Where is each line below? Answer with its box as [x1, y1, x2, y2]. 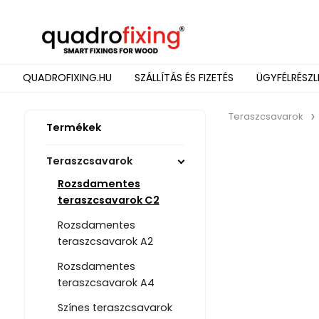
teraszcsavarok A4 [57, 276, 155, 291]
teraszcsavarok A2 [57, 234, 153, 249]
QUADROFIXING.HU [23, 70, 112, 85]
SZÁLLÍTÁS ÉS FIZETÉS [135, 70, 234, 85]
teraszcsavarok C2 [57, 193, 159, 208]
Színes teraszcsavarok [57, 300, 172, 315]
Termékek [46, 120, 101, 135]
